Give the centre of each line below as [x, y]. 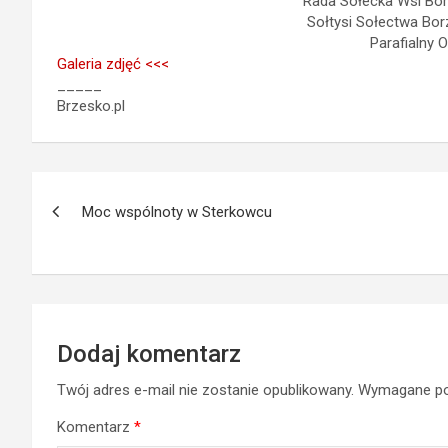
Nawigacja [105, 190]
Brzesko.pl [91, 105]
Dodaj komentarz [149, 353]
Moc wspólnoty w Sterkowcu [177, 211]
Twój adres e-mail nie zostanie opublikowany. [205, 389]
